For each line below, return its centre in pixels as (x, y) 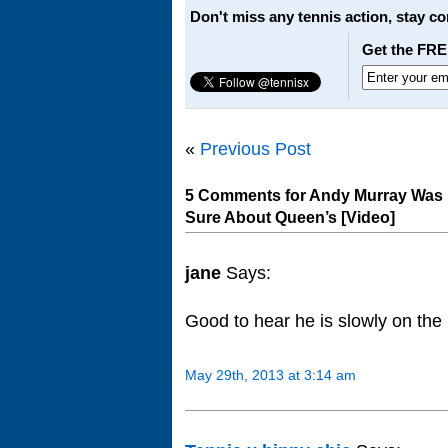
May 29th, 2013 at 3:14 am (270, 374)
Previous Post (255, 149)
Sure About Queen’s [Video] (290, 218)
